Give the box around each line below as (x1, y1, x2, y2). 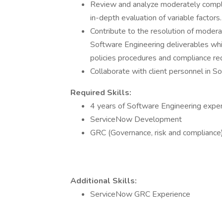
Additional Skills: (70, 175, 137, 186)
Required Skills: (70, 87, 131, 98)
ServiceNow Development (90, 114, 182, 125)
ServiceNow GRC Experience (90, 189, 190, 200)
